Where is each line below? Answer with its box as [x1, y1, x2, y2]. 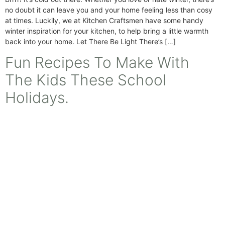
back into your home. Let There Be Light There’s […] [5, 37, 176, 46]
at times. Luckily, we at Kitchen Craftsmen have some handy [5, 16, 203, 25]
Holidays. [5, 88, 69, 107]
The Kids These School [5, 71, 166, 89]
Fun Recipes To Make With [5, 53, 189, 72]
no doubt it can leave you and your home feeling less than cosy [5, 5, 212, 14]
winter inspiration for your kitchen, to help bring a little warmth [5, 26, 208, 35]
